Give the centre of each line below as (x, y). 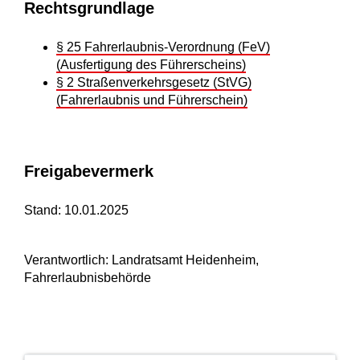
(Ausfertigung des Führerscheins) (151, 65)
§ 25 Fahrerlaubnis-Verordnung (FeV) (163, 47)
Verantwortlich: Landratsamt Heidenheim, (141, 260)
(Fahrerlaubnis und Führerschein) (152, 100)
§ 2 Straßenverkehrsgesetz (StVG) (154, 83)
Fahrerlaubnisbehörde (88, 278)
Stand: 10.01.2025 (76, 211)
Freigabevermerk (89, 172)
